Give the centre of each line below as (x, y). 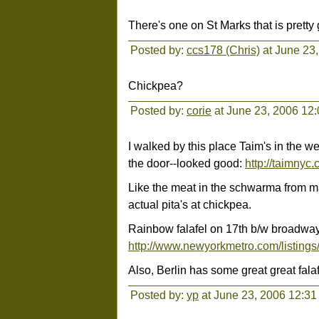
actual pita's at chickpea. (190, 204)
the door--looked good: (187, 163)
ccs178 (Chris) (223, 50)
